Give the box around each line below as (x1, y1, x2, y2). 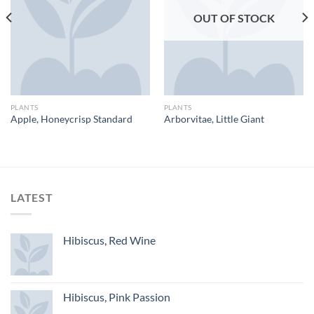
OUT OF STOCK (193, 11, 275, 25)
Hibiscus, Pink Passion (63, 290, 170, 304)
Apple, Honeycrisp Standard (10, 114, 132, 125)
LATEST (11, 190, 53, 204)
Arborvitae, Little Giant (163, 114, 264, 125)
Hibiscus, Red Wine (63, 233, 156, 247)
